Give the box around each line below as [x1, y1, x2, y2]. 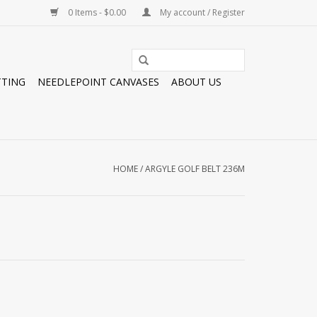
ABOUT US [171, 75, 221, 88]
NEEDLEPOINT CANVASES [38, 75, 159, 88]
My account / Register [158, 6, 245, 18]
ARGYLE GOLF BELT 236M [145, 163, 245, 175]
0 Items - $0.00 [66, 6, 128, 18]
